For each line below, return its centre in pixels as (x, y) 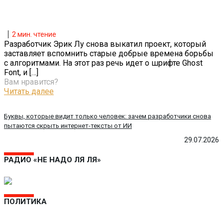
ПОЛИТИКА (25, 201)
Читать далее (29, 92)
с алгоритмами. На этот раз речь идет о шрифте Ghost (103, 63)
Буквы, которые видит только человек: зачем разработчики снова (108, 116)
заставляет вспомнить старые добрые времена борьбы (109, 54)
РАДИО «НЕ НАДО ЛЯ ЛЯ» (53, 160)
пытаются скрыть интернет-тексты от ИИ (68, 125)
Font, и (16, 73)
